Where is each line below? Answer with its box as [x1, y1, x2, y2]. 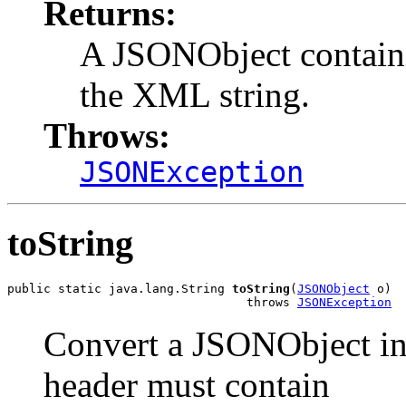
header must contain [43, 364, 330, 404]
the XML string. [80, 75, 310, 115]
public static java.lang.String [7, 281, 232, 295]
